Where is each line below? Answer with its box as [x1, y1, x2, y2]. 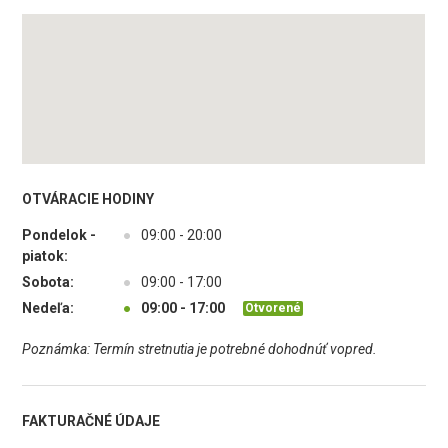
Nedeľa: [22, 300, 75, 316]
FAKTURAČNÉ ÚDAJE [22, 413, 161, 429]
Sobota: [22, 274, 75, 290]
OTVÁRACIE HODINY [22, 191, 155, 207]
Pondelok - [22, 227, 97, 243]
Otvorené [245, 300, 302, 315]
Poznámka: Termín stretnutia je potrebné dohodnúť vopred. [22, 341, 378, 357]
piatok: [22, 248, 69, 264]
